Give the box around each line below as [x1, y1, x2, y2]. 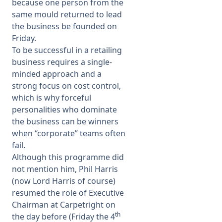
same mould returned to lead [12, 9, 122, 20]
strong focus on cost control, [12, 80, 121, 91]
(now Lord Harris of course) [12, 175, 115, 186]
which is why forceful [12, 92, 91, 103]
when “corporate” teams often [12, 128, 125, 139]
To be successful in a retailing [12, 45, 122, 55]
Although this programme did [12, 152, 124, 163]
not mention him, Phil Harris [12, 164, 118, 174]
